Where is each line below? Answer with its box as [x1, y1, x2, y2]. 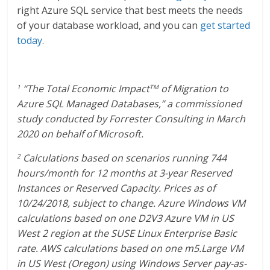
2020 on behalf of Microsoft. [17, 127, 144, 140]
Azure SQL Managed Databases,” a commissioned [17, 96, 242, 110]
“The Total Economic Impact [20, 81, 150, 95]
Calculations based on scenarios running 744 [20, 151, 227, 165]
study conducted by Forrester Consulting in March [17, 111, 246, 125]
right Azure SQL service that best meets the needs [17, 3, 243, 17]
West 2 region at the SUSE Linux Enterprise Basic [17, 226, 237, 240]
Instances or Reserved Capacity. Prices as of [17, 181, 216, 195]
